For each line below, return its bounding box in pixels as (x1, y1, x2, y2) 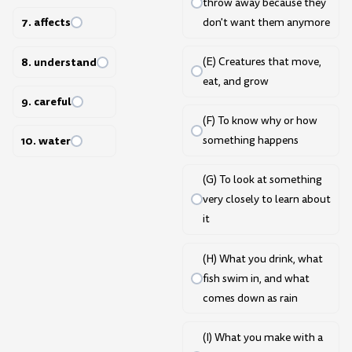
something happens (202, 133, 299, 148)
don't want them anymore (202, 14, 330, 30)
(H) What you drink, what (202, 251, 323, 266)
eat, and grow (202, 73, 269, 89)
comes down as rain (202, 290, 298, 306)
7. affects (20, 14, 71, 31)
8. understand (20, 53, 97, 70)
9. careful (20, 93, 71, 109)
